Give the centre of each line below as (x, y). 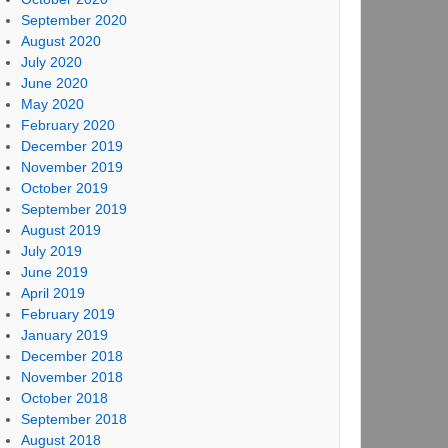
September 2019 (73, 209)
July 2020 (51, 62)
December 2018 (71, 356)
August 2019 (60, 230)
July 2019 (51, 251)
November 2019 (71, 167)
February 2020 (67, 125)
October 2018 (64, 398)
